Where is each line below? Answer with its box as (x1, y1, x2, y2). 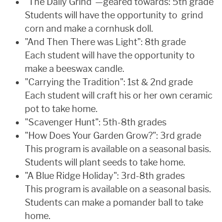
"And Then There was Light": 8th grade (25, 36, 186, 48)
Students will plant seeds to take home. (25, 157, 185, 168)
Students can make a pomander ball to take (25, 197, 203, 208)
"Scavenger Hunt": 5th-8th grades (25, 116, 166, 128)
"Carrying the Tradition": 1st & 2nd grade (25, 76, 193, 88)
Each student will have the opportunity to (25, 50, 195, 61)
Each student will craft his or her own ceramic (25, 90, 213, 101)
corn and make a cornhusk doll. (25, 23, 153, 34)
